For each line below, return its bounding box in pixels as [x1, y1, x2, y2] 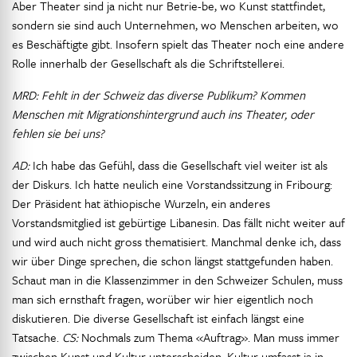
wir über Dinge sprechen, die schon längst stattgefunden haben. [12, 252, 333, 269]
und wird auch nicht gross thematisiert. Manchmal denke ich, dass [12, 233, 341, 250]
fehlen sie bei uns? [12, 124, 104, 142]
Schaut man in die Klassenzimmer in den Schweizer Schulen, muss [12, 271, 343, 288]
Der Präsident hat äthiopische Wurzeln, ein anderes [12, 194, 270, 212]
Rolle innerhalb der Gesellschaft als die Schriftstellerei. [12, 54, 284, 72]
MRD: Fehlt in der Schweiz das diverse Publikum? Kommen [12, 86, 305, 104]
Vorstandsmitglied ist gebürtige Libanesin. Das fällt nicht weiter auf [12, 214, 345, 231]
